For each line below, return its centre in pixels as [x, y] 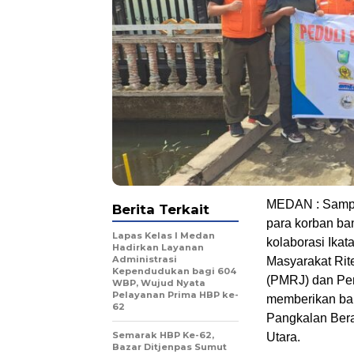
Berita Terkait [161, 210]
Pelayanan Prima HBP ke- [175, 295]
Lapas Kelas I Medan [164, 236]
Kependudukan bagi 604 [174, 271]
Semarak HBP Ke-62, [163, 335]
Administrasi [145, 260]
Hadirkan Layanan [158, 248]
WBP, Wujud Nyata [159, 283]
